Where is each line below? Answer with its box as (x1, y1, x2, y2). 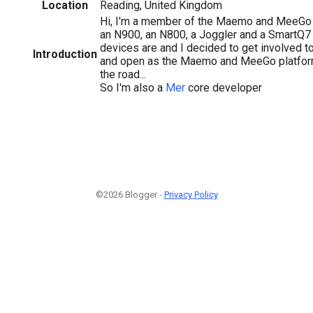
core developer (185, 80, 262, 94)
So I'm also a (100, 80, 166, 94)
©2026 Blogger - (95, 189, 164, 200)
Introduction (33, 47, 97, 61)
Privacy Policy (163, 189, 218, 200)
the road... (100, 67, 146, 81)
